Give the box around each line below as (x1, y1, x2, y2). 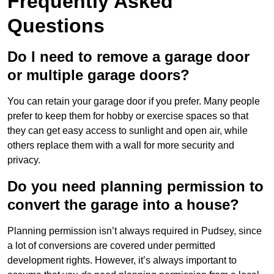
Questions (7, 15, 105, 37)
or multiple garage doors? (7, 67, 190, 84)
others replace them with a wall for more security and (7, 140, 234, 151)
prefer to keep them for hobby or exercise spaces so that (7, 111, 248, 122)
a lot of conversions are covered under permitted (7, 240, 215, 251)
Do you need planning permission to (7, 178, 264, 195)
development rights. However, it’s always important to (7, 255, 237, 266)
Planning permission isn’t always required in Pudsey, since (7, 226, 262, 237)
